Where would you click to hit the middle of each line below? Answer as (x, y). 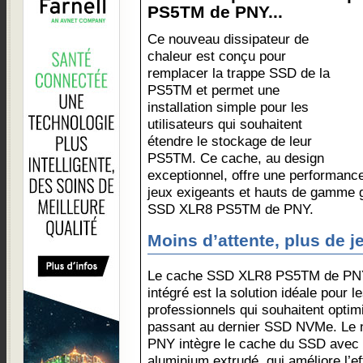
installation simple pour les (228, 107)
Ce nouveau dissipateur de (228, 39)
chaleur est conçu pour (217, 56)
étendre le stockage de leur (230, 141)
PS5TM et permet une (214, 90)
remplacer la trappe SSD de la (239, 73)
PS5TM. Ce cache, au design (236, 158)
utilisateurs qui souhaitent (225, 124)
